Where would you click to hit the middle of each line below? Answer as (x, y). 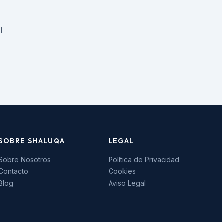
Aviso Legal (127, 183)
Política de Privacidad (144, 159)
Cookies (122, 171)
